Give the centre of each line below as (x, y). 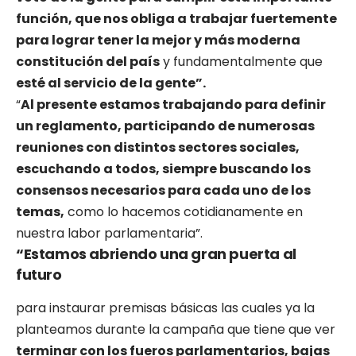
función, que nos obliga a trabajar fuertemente (176, 19)
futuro (39, 275)
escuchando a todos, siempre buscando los (163, 169)
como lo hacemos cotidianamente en (184, 212)
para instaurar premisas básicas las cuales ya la (165, 308)
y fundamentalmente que (241, 62)
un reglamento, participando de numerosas (165, 126)
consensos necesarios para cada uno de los (163, 191)
